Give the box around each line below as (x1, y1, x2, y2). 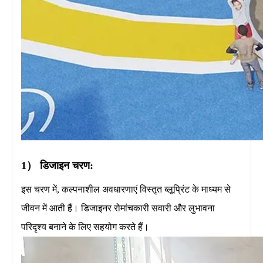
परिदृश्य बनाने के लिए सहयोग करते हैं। (21, 221, 149, 232)
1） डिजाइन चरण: (21, 159, 93, 171)
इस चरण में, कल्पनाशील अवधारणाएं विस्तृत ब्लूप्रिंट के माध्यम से (21, 184, 231, 194)
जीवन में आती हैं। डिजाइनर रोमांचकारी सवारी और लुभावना (21, 203, 215, 213)
